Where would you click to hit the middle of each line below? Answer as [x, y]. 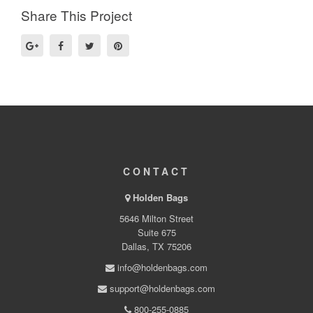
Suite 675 [156, 233]
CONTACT [156, 172]
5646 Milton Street [156, 219]
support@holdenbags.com [161, 289]
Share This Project [77, 15]
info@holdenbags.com [161, 268]
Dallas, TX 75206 [156, 247]
